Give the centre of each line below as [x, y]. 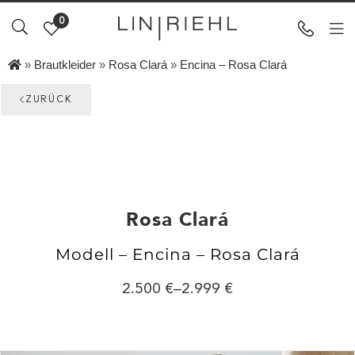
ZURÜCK [48, 100]
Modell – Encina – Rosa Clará [177, 254]
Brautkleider [65, 65]
